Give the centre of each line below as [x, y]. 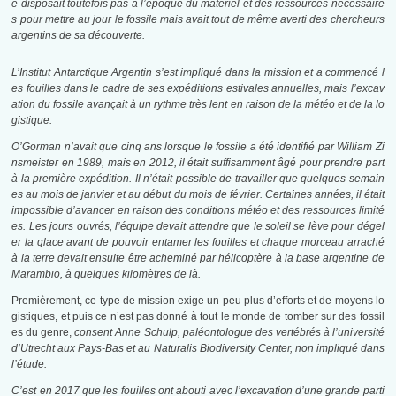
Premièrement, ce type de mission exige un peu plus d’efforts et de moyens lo [198, 301]
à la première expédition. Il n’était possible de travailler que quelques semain [198, 179]
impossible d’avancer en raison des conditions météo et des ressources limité [198, 211]
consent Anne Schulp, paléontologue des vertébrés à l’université [229, 333]
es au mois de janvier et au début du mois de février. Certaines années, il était [198, 195]
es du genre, [43, 333]
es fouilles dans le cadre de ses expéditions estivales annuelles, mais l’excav [198, 89]
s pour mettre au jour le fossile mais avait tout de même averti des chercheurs [198, 20]
